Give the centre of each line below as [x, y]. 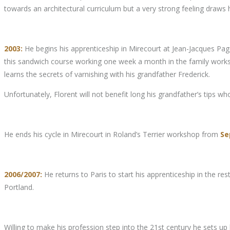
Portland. [19, 187]
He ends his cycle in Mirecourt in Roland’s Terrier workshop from [112, 135]
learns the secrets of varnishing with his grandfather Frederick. [107, 74]
